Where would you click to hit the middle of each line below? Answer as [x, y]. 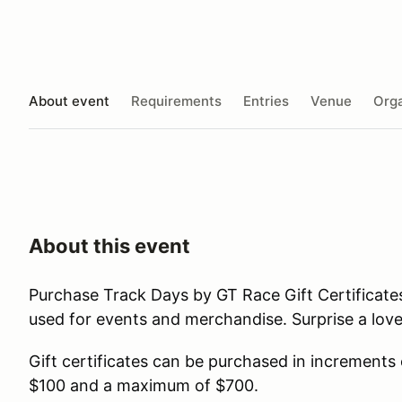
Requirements [176, 100]
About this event [109, 246]
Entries [266, 100]
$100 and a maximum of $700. [144, 385]
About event [69, 100]
